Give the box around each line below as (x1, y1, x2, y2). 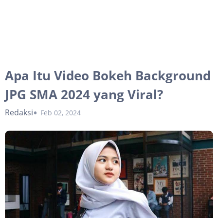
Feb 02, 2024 (40, 108, 81, 117)
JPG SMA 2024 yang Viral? (5, 86, 163, 104)
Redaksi (5, 107, 33, 118)
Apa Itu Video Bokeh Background (5, 67, 211, 85)
